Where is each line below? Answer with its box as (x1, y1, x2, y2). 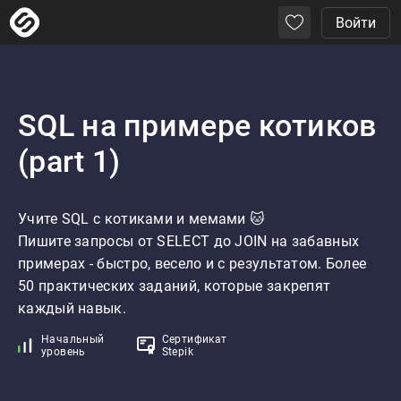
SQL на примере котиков (18, 107, 377, 143)
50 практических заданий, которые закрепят (18, 277, 331, 294)
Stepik (161, 346, 194, 358)
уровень (41, 346, 86, 358)
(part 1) (18, 143, 121, 179)
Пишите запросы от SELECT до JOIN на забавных (18, 233, 360, 250)
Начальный (41, 333, 105, 346)
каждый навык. (18, 300, 126, 317)
